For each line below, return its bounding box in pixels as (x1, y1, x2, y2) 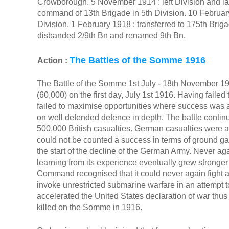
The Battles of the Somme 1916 (70, 55, 205, 66)
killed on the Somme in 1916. (37, 203, 142, 212)
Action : (37, 56, 70, 65)
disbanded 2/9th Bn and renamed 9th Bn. (37, 31, 186, 40)
